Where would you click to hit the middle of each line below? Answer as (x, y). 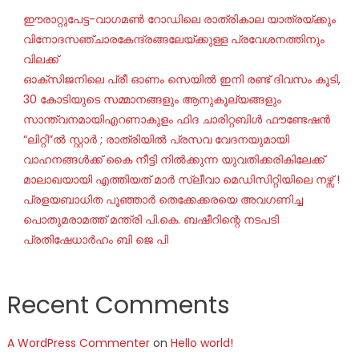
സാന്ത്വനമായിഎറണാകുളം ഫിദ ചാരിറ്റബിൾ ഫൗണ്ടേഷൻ (176, 120)
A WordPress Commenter (78, 343)
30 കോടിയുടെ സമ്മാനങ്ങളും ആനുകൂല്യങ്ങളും (152, 100)
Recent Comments (118, 306)
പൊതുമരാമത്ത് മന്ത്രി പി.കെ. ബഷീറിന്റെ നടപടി (151, 220)
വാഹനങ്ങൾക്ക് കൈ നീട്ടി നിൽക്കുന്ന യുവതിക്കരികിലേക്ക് (173, 160)
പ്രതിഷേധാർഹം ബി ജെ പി (95, 240)
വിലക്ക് (40, 60)
